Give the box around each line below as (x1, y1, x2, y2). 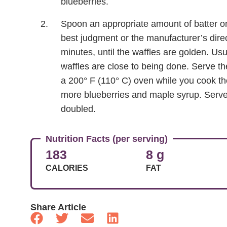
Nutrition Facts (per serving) (46, 134, 168, 144)
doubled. (61, 104, 96, 114)
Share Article (30, 202, 86, 212)
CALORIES (46, 164, 88, 172)
